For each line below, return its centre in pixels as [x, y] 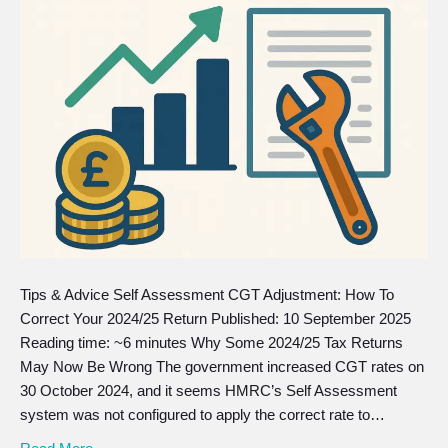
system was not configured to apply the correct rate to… [202, 414]
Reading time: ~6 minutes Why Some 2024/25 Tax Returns [211, 342]
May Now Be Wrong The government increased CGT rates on [222, 366]
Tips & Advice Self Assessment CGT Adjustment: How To [207, 294]
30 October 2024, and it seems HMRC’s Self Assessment [208, 390]
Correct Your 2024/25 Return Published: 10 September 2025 [215, 318]
